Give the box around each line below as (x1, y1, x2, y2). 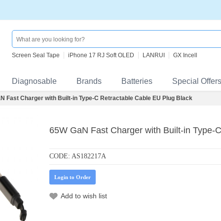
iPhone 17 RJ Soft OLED (68, 52, 134, 59)
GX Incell (173, 52, 197, 59)
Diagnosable (12, 77, 57, 85)
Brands (76, 77, 102, 85)
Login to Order (54, 174, 91, 180)
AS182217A (72, 152, 106, 160)
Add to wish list (61, 192, 107, 200)
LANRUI (143, 52, 165, 59)
